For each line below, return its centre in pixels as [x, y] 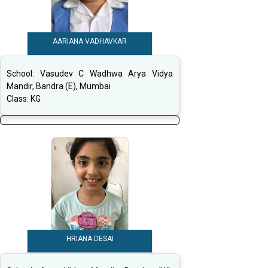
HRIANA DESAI [90, 239]
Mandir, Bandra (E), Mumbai [59, 86]
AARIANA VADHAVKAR [90, 42]
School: [23, 74]
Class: [19, 99]
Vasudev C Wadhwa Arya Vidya [106, 74]
